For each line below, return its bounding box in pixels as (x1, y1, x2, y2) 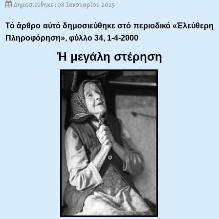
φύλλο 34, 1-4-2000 (69, 34, 138, 43)
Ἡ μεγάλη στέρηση (57, 50, 162, 64)
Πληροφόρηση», (5, 34, 69, 43)
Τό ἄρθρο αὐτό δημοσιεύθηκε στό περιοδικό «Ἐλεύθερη (5, 22, 214, 30)
